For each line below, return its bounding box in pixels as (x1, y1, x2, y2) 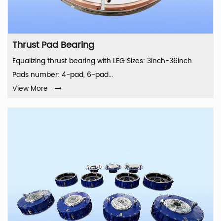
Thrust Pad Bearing (12, 38, 94, 53)
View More (12, 83, 48, 95)
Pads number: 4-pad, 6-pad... (12, 69, 113, 81)
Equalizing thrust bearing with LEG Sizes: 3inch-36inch (12, 55, 192, 67)
